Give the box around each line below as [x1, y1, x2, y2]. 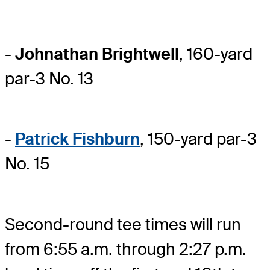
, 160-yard [179, 43, 253, 65]
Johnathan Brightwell [15, 43, 179, 65]
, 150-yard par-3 [140, 128, 257, 150]
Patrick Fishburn [15, 128, 140, 150]
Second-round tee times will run [5, 213, 241, 235]
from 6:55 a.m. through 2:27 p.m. [5, 238, 246, 260]
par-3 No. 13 [5, 68, 93, 90]
